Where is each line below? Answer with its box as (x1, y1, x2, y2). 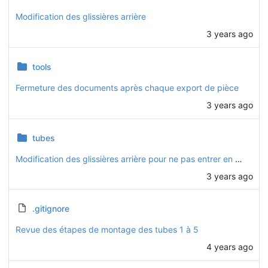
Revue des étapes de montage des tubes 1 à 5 (15, 224, 199, 235)
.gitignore (32, 203, 69, 214)
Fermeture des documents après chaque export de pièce (15, 82, 239, 93)
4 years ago (206, 241, 253, 252)
